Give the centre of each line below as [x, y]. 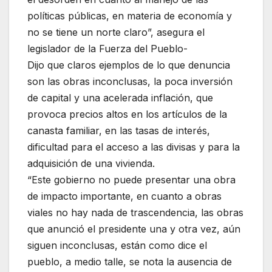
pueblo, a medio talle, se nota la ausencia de [130, 262]
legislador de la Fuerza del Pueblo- [107, 49]
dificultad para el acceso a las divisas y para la [134, 147]
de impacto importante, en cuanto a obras [124, 196]
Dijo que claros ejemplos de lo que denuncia [129, 65]
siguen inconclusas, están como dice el [117, 246]
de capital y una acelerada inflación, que [120, 98]
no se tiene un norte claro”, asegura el [116, 32]
